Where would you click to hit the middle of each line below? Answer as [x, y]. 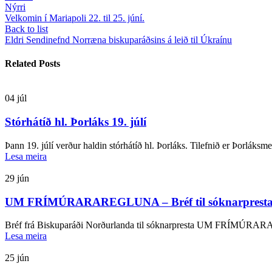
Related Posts [32, 64]
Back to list [26, 29]
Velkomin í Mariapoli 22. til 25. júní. [75, 18]
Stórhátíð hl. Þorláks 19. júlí [76, 122]
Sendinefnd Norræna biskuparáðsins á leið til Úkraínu [129, 39]
